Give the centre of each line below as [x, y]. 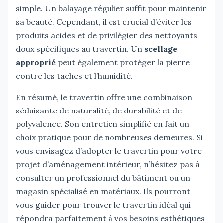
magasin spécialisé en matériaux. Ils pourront [103, 191]
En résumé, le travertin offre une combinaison [104, 97]
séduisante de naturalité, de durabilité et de [99, 110]
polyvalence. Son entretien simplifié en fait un [103, 124]
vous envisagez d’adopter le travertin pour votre [109, 151]
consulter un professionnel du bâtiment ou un [103, 177]
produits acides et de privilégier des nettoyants [107, 35]
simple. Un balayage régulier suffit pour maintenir [111, 8]
